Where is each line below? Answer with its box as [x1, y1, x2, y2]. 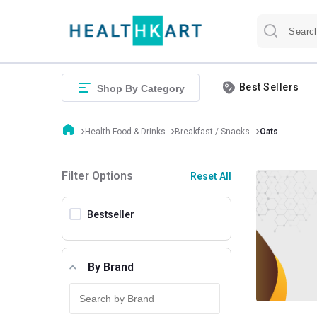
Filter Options [62, 168, 133, 183]
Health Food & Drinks [84, 126, 166, 137]
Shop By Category [97, 82, 185, 94]
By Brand [88, 260, 134, 274]
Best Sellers [239, 81, 299, 93]
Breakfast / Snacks [175, 126, 250, 137]
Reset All [190, 170, 231, 182]
